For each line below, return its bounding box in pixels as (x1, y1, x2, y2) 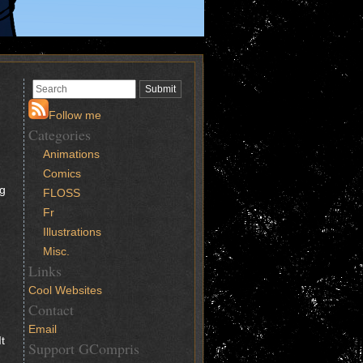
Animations (43, 147, 100, 160)
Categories (28, 125, 91, 144)
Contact (28, 300, 74, 319)
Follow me (49, 109, 101, 122)
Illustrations (43, 225, 102, 238)
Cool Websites (28, 284, 102, 297)
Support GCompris (28, 339, 139, 358)
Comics (43, 167, 82, 180)
